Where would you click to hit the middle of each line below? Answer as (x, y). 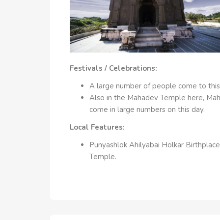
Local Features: (97, 127)
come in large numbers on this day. (147, 110)
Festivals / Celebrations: (113, 69)
